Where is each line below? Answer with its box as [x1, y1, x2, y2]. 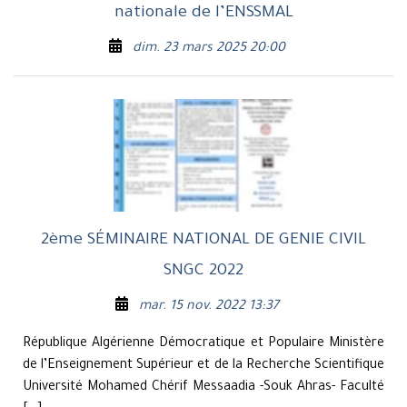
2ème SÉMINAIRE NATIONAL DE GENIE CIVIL [41, 232, 366, 251]
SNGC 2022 [164, 263, 243, 282]
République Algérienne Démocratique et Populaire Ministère [23, 337, 384, 352]
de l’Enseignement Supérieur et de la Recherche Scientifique [23, 359, 384, 374]
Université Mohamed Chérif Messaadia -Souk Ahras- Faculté [23, 381, 384, 396]
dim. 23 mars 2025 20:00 [132, 41, 285, 56]
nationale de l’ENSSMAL [114, 4, 293, 23]
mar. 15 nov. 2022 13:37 [138, 300, 279, 315]
